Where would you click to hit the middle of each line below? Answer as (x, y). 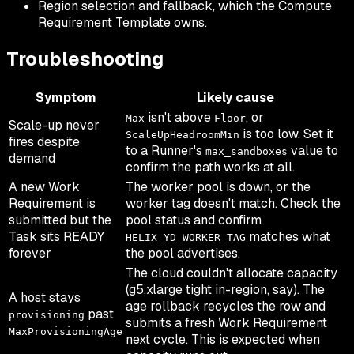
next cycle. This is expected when (223, 340)
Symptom (66, 98)
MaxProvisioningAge (66, 332)
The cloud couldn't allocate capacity (232, 273)
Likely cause (235, 98)
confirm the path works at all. (210, 168)
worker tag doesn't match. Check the (233, 204)
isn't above (179, 118)
